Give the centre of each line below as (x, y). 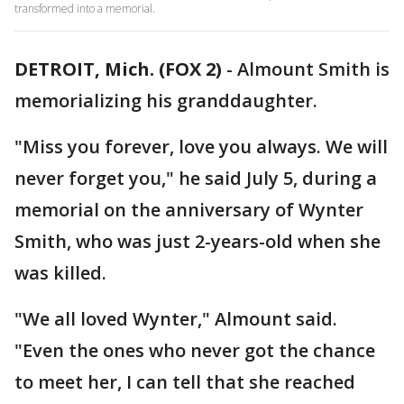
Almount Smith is (313, 69)
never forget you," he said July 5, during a (196, 178)
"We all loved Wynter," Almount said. (176, 319)
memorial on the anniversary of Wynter (189, 210)
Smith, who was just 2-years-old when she (197, 241)
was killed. (63, 273)
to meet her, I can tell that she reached (185, 382)
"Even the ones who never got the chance (195, 350)
